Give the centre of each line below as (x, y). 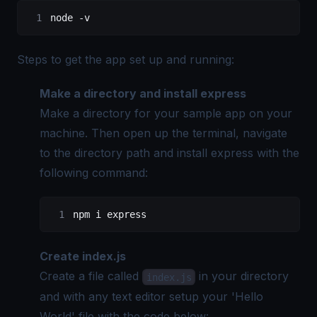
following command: (94, 173)
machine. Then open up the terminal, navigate (163, 133)
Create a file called (91, 276)
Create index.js (83, 257)
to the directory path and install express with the (169, 153)
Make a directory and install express (143, 94)
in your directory (242, 276)
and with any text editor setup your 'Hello (151, 296)
